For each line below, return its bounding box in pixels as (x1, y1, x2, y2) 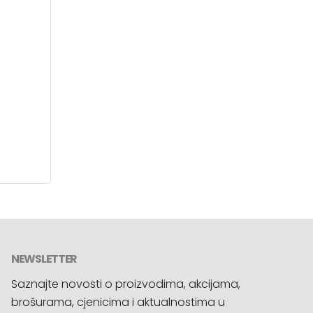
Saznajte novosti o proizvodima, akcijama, (10, 276, 240, 292)
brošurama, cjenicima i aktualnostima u (10, 294, 225, 310)
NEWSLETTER (10, 251, 78, 267)
